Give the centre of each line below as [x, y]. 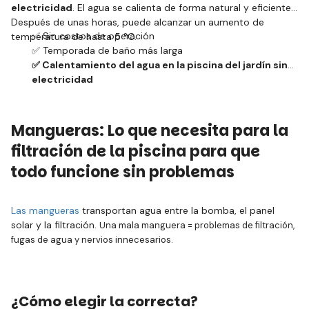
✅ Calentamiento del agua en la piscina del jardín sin [160, 65]
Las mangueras [45, 210]
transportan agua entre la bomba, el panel [177, 210]
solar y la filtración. [55, 225]
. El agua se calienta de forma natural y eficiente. [183, 8]
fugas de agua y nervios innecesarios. [92, 240]
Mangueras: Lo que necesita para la [150, 131]
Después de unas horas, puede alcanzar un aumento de [138, 22]
